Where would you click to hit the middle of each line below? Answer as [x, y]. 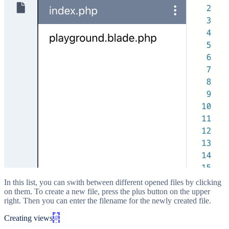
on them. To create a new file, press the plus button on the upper [107, 192]
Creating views [28, 218]
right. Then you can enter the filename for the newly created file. [108, 201]
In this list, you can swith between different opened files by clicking [113, 182]
